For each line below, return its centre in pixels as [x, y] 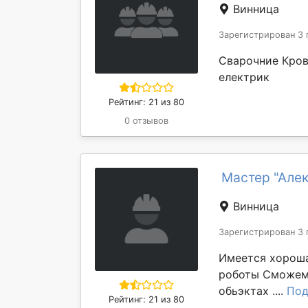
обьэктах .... [253, 291]
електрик [244, 77]
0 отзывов [146, 121]
